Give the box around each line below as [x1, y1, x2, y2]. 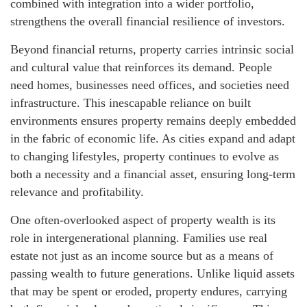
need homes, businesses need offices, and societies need [10, 77, 289, 92]
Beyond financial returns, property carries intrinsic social [10, 42, 294, 56]
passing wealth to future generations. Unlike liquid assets [10, 266, 295, 280]
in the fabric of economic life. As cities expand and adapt [10, 131, 295, 145]
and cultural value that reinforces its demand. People [10, 60, 272, 74]
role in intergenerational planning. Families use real [10, 230, 267, 245]
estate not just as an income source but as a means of [10, 248, 273, 262]
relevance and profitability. [10, 184, 144, 199]
